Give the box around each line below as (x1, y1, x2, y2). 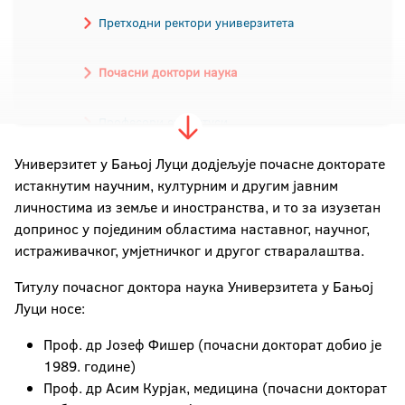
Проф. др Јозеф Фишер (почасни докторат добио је (43, 334, 381, 354)
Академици (99, 154, 164, 172)
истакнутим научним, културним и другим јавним (14, 175, 338, 195)
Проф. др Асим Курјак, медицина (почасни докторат (43, 378, 387, 398)
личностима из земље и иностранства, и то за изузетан (14, 197, 381, 217)
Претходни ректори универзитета (99, 14, 295, 32)
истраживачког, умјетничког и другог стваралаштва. (14, 240, 364, 260)
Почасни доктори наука (99, 63, 238, 81)
